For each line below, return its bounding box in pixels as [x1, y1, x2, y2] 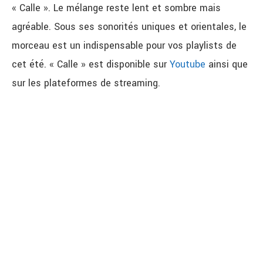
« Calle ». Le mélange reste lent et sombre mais [12, 1, 221, 15]
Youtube [170, 58, 205, 72]
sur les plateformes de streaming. [12, 76, 160, 90]
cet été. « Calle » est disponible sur [12, 58, 170, 72]
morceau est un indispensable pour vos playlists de [12, 39, 237, 53]
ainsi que [205, 58, 248, 72]
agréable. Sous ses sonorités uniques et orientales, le [12, 20, 247, 34]
